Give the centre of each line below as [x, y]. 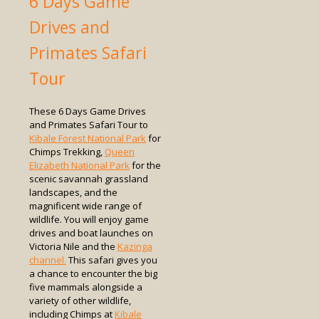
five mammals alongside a [86, 287]
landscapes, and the [73, 193]
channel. [48, 260]
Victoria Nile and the [73, 247]
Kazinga [135, 247]
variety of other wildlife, [80, 301]
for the [145, 166]
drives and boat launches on [91, 233]
